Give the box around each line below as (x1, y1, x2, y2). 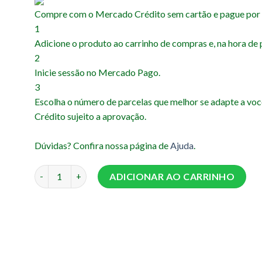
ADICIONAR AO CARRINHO (109, 170, 235, 182)
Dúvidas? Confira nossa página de (35, 140, 170, 151)
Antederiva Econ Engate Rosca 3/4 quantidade (34, 166, 218, 176)
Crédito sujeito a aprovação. (35, 111, 146, 122)
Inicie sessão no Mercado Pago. (35, 67, 160, 78)
